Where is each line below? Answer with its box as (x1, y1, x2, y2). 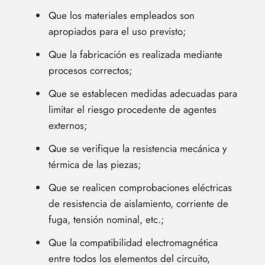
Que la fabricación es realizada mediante (49, 47, 222, 62)
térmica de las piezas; (49, 157, 141, 172)
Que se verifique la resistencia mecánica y (49, 141, 227, 156)
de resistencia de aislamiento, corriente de (49, 196, 228, 211)
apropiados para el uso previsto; (49, 24, 186, 39)
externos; (49, 118, 88, 133)
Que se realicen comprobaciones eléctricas (49, 180, 232, 195)
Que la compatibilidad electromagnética (49, 235, 218, 250)
